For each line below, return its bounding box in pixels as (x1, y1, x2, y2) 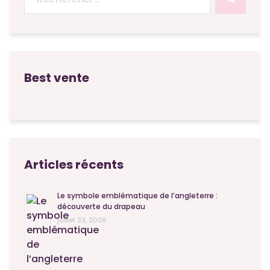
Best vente (24, 69, 89, 87)
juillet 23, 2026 (57, 215, 107, 225)
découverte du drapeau (57, 201, 145, 212)
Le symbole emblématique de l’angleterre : (57, 190, 218, 201)
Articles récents (24, 156, 124, 174)
